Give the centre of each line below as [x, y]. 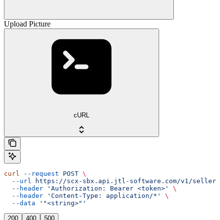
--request [39, 174]
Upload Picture [27, 24]
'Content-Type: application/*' [102, 196]
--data [20, 203]
